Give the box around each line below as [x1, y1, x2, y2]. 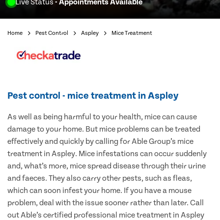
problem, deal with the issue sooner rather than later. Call [7, 198, 204, 208]
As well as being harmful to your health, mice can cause [7, 112, 197, 122]
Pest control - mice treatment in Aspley [7, 90, 179, 102]
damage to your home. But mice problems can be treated [7, 125, 200, 134]
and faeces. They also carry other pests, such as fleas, [7, 174, 192, 183]
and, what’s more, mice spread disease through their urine [7, 162, 206, 171]
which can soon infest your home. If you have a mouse [7, 186, 192, 195]
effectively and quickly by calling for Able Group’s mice [7, 137, 193, 146]
